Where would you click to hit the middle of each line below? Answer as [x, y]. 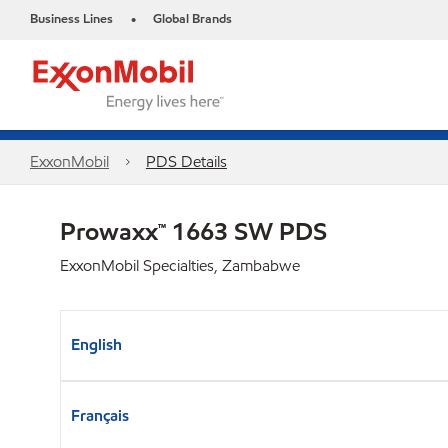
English [96, 344]
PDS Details [186, 161]
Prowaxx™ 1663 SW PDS [193, 231]
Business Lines [71, 19]
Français [100, 415]
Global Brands [192, 19]
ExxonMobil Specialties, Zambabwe [180, 265]
